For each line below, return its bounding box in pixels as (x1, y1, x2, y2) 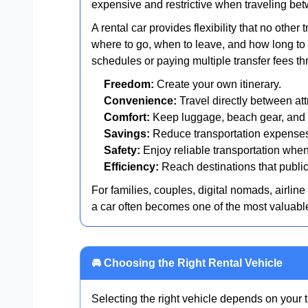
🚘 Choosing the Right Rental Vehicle (91, 257, 283, 269)
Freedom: (104, 78, 154, 91)
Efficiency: (104, 161, 159, 173)
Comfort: (104, 111, 150, 124)
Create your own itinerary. (154, 78, 281, 91)
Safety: (104, 144, 140, 157)
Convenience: (104, 95, 177, 107)
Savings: (104, 128, 150, 140)
